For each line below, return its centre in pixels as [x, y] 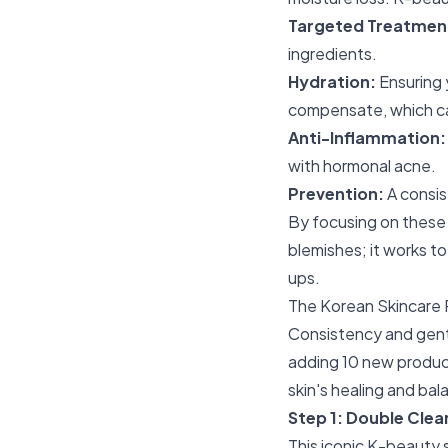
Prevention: [336, 193]
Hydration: [332, 81]
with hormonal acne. [362, 165]
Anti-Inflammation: [367, 137]
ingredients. [332, 53]
